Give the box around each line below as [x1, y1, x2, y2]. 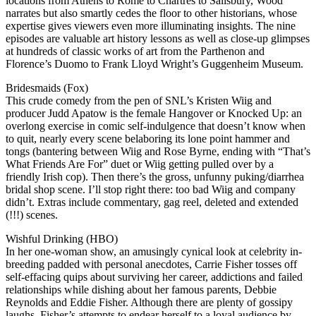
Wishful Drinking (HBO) [6, 233, 118, 245]
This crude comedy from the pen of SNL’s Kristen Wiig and [6, 95, 272, 107]
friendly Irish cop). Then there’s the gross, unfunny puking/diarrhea [6, 171, 304, 183]
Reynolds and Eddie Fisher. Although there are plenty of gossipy [6, 296, 293, 309]
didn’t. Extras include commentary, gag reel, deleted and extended [6, 196, 298, 209]
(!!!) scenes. [6, 209, 58, 221]
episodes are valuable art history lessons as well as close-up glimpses [6, 32, 310, 45]
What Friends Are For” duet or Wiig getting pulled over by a [6, 158, 274, 171]
